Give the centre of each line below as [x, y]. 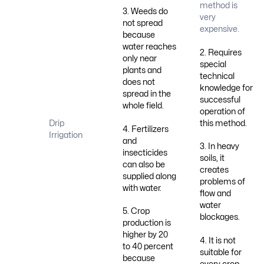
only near [139, 59]
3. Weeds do [145, 12]
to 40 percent [148, 247]
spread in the [146, 94]
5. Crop [136, 212]
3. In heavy [219, 147]
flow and [215, 194]
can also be [143, 164]
